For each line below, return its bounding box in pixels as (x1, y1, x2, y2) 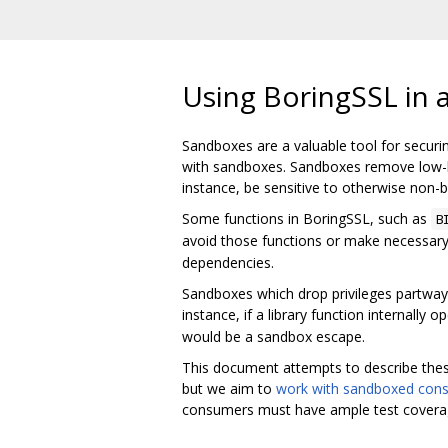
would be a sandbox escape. (182, 326, 365, 346)
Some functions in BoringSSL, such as (182, 208, 431, 228)
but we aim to (182, 378, 276, 398)
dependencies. (182, 252, 274, 272)
